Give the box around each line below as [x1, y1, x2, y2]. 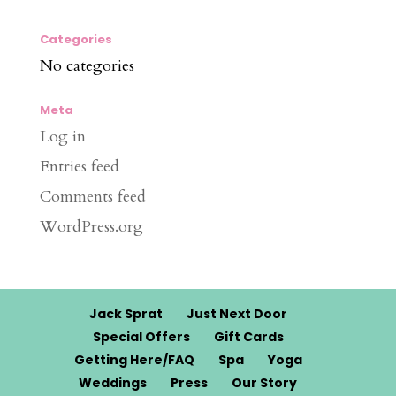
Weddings [79, 374, 148, 392]
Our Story [232, 374, 298, 392]
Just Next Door [186, 305, 287, 323]
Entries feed [39, 156, 119, 178]
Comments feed [39, 186, 146, 208]
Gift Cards [213, 328, 284, 346]
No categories [39, 55, 134, 77]
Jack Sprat [88, 305, 163, 323]
